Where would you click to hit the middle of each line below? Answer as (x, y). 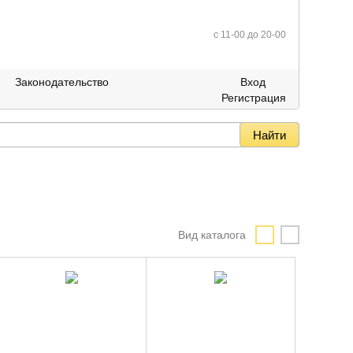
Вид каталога (212, 235)
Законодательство (62, 82)
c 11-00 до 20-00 (250, 35)
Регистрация (254, 98)
